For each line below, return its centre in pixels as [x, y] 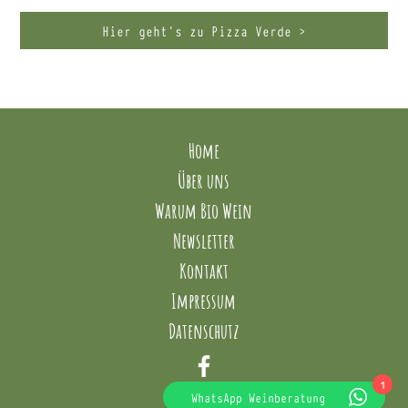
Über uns [204, 181]
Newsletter [204, 241]
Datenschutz [204, 331]
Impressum [204, 301]
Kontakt [204, 271]
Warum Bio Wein [204, 211]
